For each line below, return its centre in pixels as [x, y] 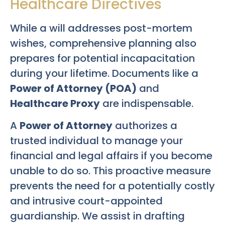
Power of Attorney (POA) [73, 88]
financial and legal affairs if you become [111, 156]
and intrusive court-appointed [86, 201]
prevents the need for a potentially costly [113, 186]
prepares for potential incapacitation [102, 58]
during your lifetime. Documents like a [104, 73]
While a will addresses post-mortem [101, 28]
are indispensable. [147, 103]
